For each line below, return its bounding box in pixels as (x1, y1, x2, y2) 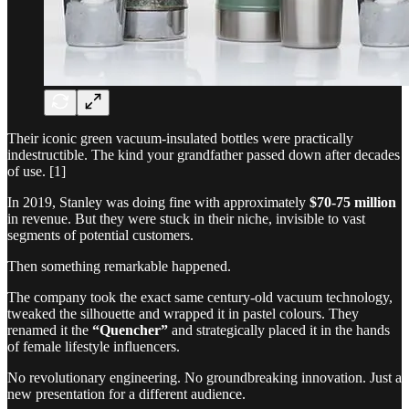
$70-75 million (309, 194, 396, 210)
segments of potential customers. (7, 226, 194, 243)
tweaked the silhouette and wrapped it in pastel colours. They (7, 305, 359, 321)
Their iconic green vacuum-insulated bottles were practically (7, 130, 353, 146)
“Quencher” (92, 321, 168, 338)
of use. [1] (7, 163, 66, 179)
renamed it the (7, 321, 92, 338)
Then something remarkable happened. (7, 257, 231, 274)
